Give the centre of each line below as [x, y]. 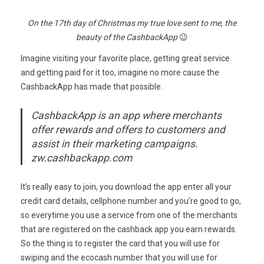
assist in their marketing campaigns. [115, 143]
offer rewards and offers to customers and [128, 129]
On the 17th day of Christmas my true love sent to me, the [132, 23]
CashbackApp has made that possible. [92, 86]
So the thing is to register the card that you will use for [120, 243]
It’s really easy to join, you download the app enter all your [126, 187]
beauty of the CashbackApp [127, 37]
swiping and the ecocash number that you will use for [119, 257]
